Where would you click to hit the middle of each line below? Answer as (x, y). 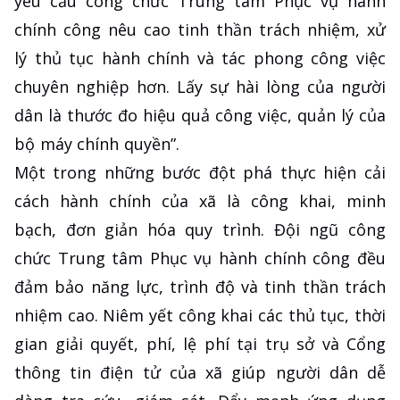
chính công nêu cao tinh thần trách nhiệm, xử (200, 30)
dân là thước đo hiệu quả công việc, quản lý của (200, 116)
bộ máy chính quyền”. (97, 144)
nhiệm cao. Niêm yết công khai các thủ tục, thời (200, 316)
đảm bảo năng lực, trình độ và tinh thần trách (200, 287)
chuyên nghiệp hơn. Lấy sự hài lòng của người (200, 87)
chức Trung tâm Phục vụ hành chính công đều (200, 258)
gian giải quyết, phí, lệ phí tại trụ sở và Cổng (200, 344)
